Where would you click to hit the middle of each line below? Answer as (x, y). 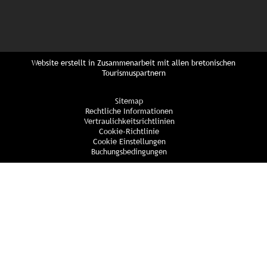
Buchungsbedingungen (129, 151)
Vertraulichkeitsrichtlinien (129, 121)
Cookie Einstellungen (129, 141)
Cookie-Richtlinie (129, 131)
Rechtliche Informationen (129, 111)
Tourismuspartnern (133, 73)
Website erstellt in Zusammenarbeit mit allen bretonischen (133, 63)
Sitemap (129, 101)
